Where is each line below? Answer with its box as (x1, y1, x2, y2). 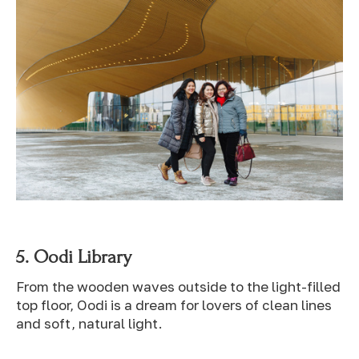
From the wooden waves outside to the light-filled (16, 277, 341, 295)
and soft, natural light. (16, 314, 163, 332)
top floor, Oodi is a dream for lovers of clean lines (16, 296, 332, 313)
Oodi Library (34, 246, 131, 268)
